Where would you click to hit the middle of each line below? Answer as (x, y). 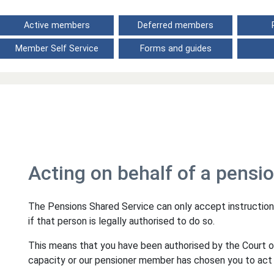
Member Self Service (57, 49)
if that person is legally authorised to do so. (121, 221)
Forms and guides (176, 49)
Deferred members (176, 25)
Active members (57, 25)
